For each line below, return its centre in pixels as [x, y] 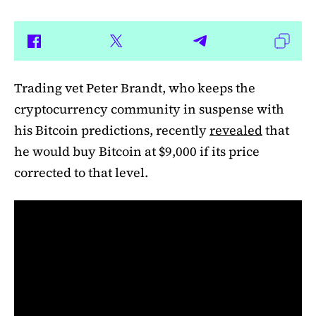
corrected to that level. [81, 173]
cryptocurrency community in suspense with [149, 109]
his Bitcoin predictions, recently [112, 130]
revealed [236, 130]
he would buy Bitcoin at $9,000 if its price [137, 152]
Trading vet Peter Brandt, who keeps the [135, 88]
